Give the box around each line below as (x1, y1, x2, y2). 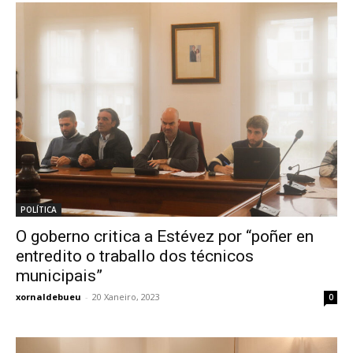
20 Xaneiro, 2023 (92, 291, 160, 303)
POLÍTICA (20, 204, 57, 216)
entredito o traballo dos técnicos (16, 247, 254, 266)
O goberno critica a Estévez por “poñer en (16, 227, 314, 247)
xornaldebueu (16, 291, 81, 303)
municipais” (16, 266, 102, 286)
